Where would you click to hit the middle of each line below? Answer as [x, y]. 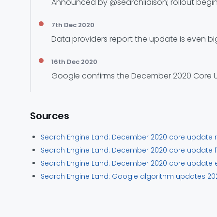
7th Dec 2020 [73, 25]
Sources [50, 116]
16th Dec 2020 [74, 62]
